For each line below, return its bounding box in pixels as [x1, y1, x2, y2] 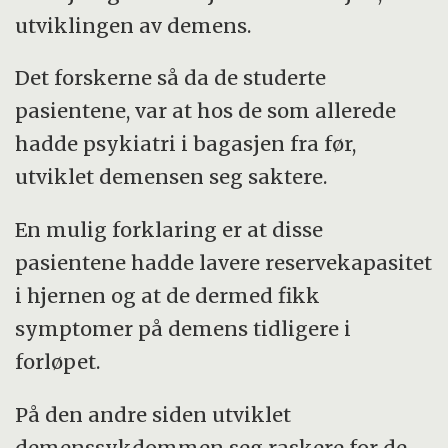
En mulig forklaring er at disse [15, 217, 324, 243]
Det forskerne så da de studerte [15, 65, 327, 91]
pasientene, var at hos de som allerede [15, 98, 397, 124]
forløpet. [15, 349, 101, 375]
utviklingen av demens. [15, 12, 252, 38]
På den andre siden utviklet [15, 402, 292, 428]
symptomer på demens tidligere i [15, 316, 352, 342]
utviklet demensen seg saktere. [15, 164, 328, 190]
